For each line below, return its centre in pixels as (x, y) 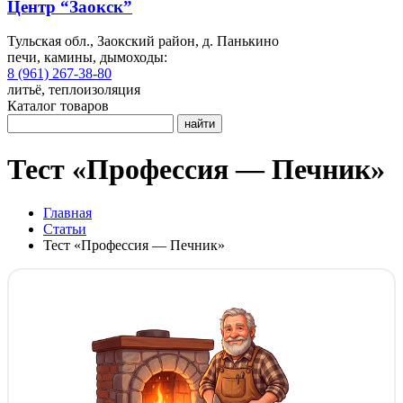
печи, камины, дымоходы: (87, 58)
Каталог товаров (58, 106)
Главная (67, 213)
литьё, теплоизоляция (74, 90)
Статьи (65, 229)
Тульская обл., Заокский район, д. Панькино (143, 41)
